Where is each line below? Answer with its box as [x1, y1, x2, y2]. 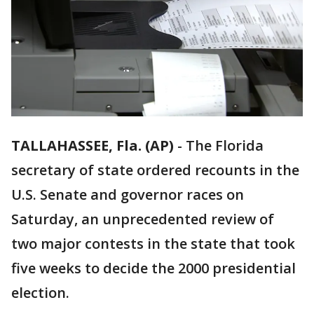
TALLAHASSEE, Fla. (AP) [11, 136, 174, 156]
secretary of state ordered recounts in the [11, 161, 299, 180]
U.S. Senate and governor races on [11, 185, 244, 205]
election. [11, 283, 69, 303]
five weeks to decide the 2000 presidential [11, 259, 296, 278]
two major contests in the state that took [11, 234, 295, 254]
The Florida [186, 136, 264, 156]
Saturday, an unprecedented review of [11, 210, 274, 229]
